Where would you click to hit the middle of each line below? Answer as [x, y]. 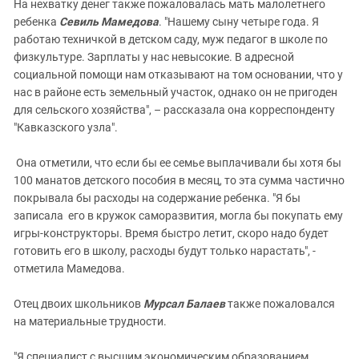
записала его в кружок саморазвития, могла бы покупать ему [178, 215]
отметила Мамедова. [69, 268]
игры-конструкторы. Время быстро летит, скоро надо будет [171, 233]
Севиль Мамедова [109, 21]
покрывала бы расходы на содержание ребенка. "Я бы [157, 198]
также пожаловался [280, 303]
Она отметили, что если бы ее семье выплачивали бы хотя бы [177, 162]
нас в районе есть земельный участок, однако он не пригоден [175, 92]
